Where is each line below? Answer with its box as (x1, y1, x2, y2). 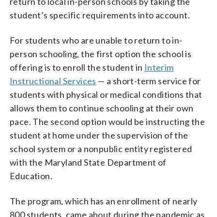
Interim (144, 62, 174, 73)
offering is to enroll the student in (10, 62, 144, 73)
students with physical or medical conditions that (10, 89, 202, 100)
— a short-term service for (96, 75, 201, 86)
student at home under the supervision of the (10, 129, 188, 140)
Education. (10, 170, 53, 181)
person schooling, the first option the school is (10, 48, 192, 59)
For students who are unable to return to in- (10, 34, 183, 46)
